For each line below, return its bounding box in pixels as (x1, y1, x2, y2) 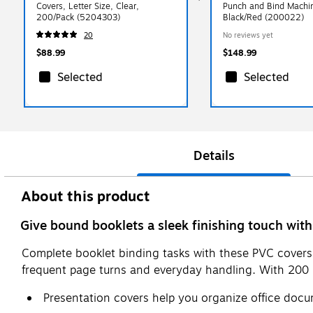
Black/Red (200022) (222, 10, 304, 24)
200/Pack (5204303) (36, 10, 120, 24)
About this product (21, 185, 151, 208)
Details (193, 145, 235, 166)
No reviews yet (222, 29, 273, 41)
